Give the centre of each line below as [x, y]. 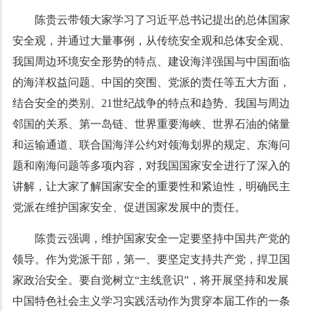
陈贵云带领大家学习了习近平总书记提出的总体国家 [162, 20]
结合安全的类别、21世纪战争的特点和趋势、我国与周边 [151, 103]
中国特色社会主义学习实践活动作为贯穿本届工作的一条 [151, 301]
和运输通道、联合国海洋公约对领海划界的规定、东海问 [151, 145]
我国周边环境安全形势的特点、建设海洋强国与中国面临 [151, 62]
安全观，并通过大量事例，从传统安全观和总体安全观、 [151, 41]
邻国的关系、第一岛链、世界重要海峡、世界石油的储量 [151, 124]
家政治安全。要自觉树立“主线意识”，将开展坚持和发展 [150, 280]
